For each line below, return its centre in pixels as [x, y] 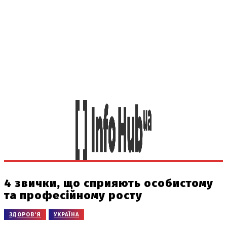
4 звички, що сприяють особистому [109, 183]
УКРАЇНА [66, 215]
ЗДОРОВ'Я [25, 215]
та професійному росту [73, 195]
